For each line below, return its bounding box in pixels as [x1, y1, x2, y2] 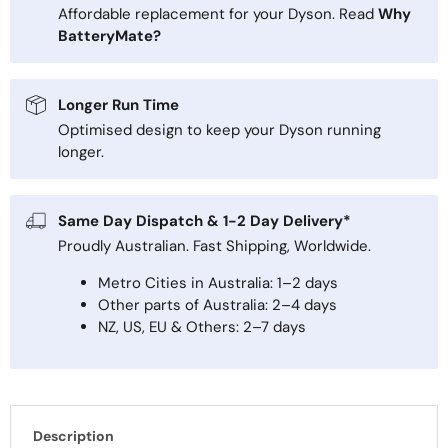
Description [32, 426, 114, 445]
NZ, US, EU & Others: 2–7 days [98, 317, 306, 338]
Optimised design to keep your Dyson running [58, 120, 381, 141]
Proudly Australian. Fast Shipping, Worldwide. [58, 236, 371, 257]
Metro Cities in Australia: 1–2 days [98, 273, 338, 294]
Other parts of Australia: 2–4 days [98, 295, 337, 316]
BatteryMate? [58, 26, 161, 47]
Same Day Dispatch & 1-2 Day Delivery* [58, 211, 351, 232]
